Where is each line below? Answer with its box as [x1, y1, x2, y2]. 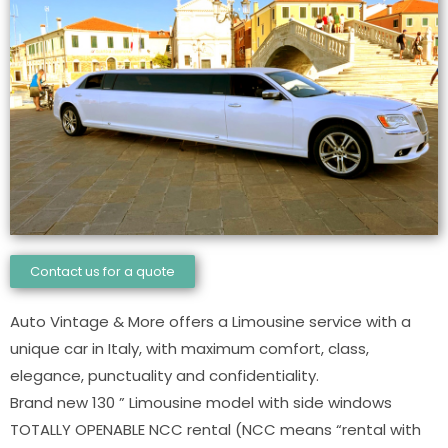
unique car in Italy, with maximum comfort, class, [10, 338, 369, 360]
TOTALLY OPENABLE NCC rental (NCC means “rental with [10, 419, 421, 441]
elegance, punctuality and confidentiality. [10, 365, 319, 387]
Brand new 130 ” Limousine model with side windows [10, 392, 392, 414]
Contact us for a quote [30, 262, 175, 282]
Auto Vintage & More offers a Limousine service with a [10, 311, 411, 333]
